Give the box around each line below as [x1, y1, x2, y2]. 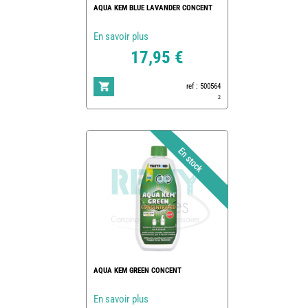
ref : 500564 [186, 81, 221, 91]
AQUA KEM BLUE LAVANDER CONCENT [93, 3, 212, 12]
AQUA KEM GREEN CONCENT [93, 265, 181, 275]
